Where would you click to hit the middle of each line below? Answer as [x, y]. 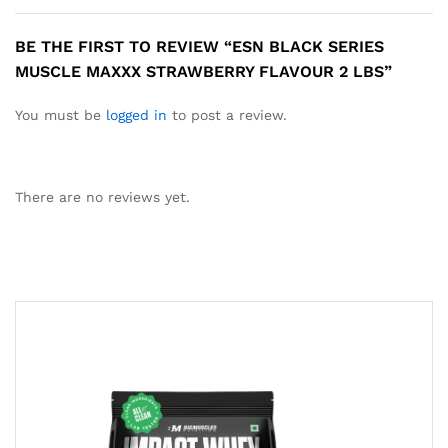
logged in [136, 114]
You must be [60, 114]
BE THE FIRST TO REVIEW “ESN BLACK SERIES [199, 46]
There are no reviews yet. [102, 196]
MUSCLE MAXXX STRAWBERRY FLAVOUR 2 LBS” [203, 71]
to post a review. [227, 114]
